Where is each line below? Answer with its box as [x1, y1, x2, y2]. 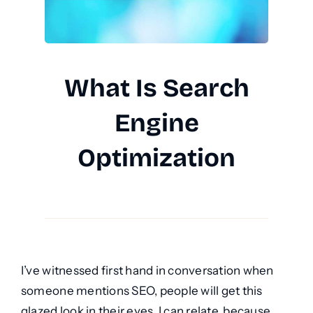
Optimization [78, 143, 235, 174]
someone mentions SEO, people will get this [20, 284, 263, 298]
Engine [114, 108, 199, 139]
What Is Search [64, 73, 249, 104]
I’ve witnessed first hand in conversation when [20, 263, 274, 278]
